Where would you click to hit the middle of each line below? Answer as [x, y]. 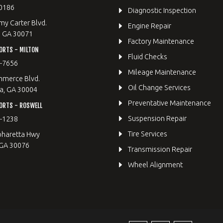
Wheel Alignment [155, 165]
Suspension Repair [157, 118]
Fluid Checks [148, 57]
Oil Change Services [159, 88]
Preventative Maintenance [169, 103]
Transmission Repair [160, 149]
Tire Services [148, 134]
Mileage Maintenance [162, 72]
